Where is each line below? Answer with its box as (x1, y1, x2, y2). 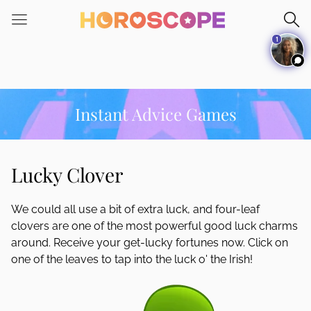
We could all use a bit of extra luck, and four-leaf (11, 203, 260, 216)
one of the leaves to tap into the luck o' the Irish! (11, 253, 253, 266)
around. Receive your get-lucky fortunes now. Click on (11, 236, 288, 249)
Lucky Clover (11, 162, 123, 187)
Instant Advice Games (74, 103, 237, 125)
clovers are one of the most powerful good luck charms (11, 219, 298, 233)
